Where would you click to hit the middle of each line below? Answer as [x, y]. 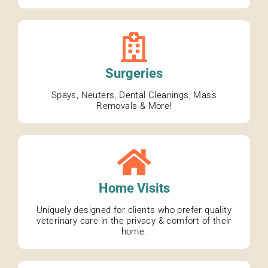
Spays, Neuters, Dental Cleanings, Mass [134, 95]
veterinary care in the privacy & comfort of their [134, 221]
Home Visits [134, 188]
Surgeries [134, 74]
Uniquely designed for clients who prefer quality [134, 210]
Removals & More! [134, 106]
